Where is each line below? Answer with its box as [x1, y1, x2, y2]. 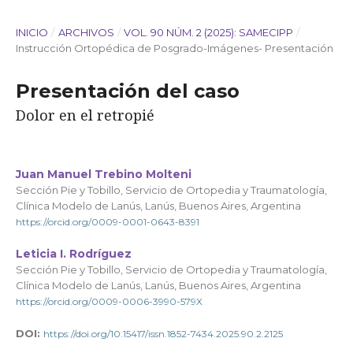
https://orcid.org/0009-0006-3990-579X [16, 295, 203, 307]
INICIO [16, 26, 48, 39]
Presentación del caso [16, 80, 240, 103]
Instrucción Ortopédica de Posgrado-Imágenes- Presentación [16, 42, 333, 55]
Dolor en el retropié [16, 106, 154, 125]
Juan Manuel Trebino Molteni [16, 167, 191, 182]
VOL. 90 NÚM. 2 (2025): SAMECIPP [124, 26, 294, 39]
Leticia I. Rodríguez [16, 246, 132, 261]
